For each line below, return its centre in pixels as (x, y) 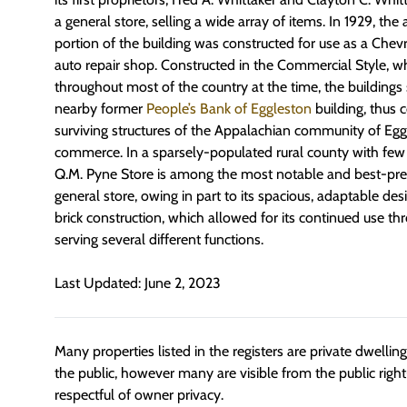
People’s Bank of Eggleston (229, 109)
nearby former (100, 109)
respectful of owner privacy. (139, 395)
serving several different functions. (159, 239)
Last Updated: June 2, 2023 (138, 283)
